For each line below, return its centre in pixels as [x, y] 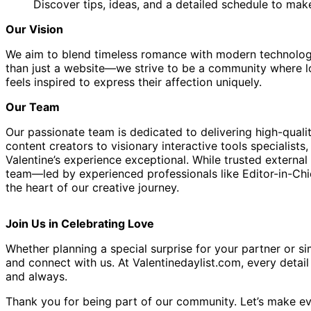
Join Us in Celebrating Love [80, 224]
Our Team [33, 107]
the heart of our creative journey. [92, 188]
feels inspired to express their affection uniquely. [134, 82]
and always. [36, 277]
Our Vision [34, 30]
